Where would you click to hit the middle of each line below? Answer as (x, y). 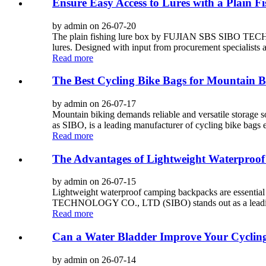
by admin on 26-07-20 (94, 26)
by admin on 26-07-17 (94, 104)
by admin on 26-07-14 (94, 259)
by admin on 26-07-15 (94, 182)
